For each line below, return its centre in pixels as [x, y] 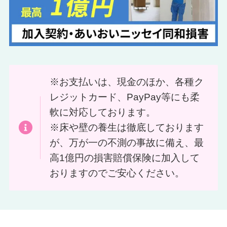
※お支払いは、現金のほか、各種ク [126, 82]
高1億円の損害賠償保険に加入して [124, 158]
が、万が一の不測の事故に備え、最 [126, 143]
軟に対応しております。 [102, 112]
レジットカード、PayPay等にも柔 [124, 97]
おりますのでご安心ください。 [117, 173]
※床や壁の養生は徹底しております [126, 128]
